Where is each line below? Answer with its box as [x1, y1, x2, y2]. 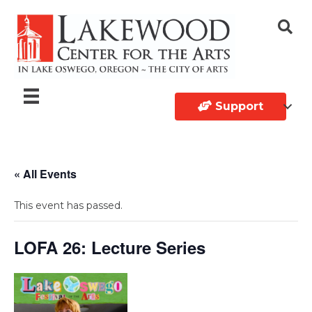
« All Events [14, 165, 77, 182]
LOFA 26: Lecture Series [14, 235, 205, 259]
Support [215, 100, 263, 114]
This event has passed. [14, 198, 123, 212]
